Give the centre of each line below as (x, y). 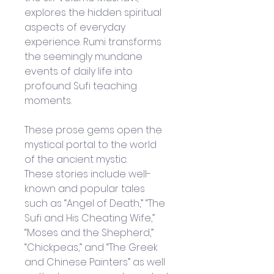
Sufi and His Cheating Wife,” (91, 218)
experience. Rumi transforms (94, 42)
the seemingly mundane (85, 57)
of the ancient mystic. (77, 160)
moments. (49, 101)
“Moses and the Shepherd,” (90, 233)
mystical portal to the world (92, 145)
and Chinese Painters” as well (96, 262)
